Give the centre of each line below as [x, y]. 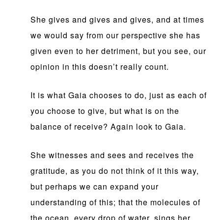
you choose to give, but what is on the [105, 111]
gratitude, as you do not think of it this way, [115, 171]
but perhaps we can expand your [95, 187]
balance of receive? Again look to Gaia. [109, 127]
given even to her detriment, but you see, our [119, 51]
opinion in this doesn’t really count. [100, 67]
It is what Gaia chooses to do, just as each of [119, 95]
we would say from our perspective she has [116, 35]
